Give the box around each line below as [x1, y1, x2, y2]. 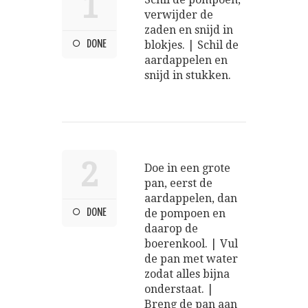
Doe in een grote [144, 162, 230, 175]
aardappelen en [144, 54, 228, 67]
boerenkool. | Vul [144, 237, 238, 251]
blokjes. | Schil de [144, 38, 239, 52]
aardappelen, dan [144, 192, 237, 206]
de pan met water [144, 252, 238, 266]
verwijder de [144, 8, 213, 22]
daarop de [144, 222, 198, 236]
